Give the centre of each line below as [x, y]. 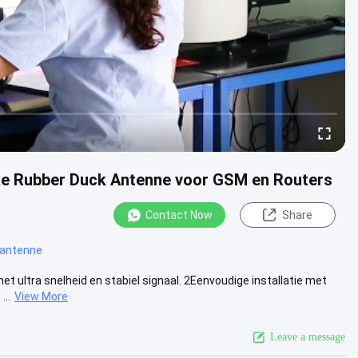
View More [41, 296]
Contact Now [179, 215]
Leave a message [308, 336]
